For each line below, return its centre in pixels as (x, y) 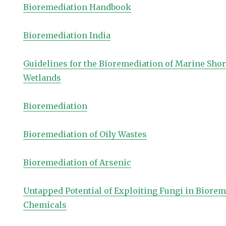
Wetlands (42, 78)
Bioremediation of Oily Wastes (85, 134)
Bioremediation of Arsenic (77, 162)
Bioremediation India (67, 35)
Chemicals (45, 205)
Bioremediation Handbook (77, 7)
